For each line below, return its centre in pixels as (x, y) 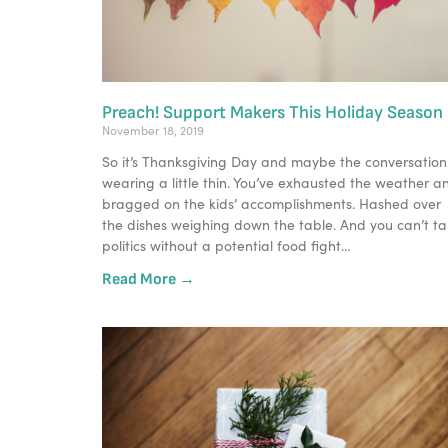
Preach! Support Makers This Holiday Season (272, 112)
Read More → (148, 279)
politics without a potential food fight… (226, 245)
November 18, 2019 (153, 129)
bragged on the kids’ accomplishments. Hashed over (271, 203)
